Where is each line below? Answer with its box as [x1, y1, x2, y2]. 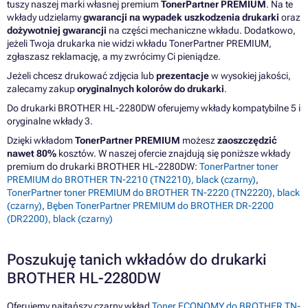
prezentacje [156, 70, 209, 82]
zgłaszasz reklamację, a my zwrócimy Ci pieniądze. [7, 51, 221, 63]
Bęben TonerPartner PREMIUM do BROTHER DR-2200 [47, 200, 274, 212]
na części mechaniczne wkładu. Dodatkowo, [107, 25, 296, 36]
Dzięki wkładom [7, 135, 75, 146]
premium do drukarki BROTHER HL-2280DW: [7, 161, 199, 173]
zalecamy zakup [7, 83, 77, 95]
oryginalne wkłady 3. [7, 115, 93, 127]
